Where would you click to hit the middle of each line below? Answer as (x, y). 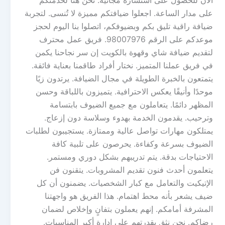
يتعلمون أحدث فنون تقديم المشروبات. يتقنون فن (131, 170)
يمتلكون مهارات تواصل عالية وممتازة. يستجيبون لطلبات (119, 131)
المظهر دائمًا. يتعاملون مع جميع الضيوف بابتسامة (131, 105)
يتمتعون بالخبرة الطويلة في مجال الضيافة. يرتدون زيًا (124, 79)
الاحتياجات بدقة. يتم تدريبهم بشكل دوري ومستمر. (130, 157)
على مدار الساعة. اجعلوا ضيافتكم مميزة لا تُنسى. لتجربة (119, 13)
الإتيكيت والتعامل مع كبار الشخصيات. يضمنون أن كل (125, 183)
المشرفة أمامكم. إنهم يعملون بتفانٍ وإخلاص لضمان (127, 209)
